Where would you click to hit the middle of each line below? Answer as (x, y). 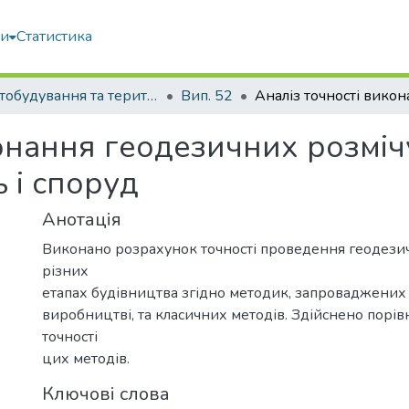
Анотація (82, 220)
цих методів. (86, 359)
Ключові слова (106, 394)
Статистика (54, 37)
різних (65, 271)
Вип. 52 (207, 96)
